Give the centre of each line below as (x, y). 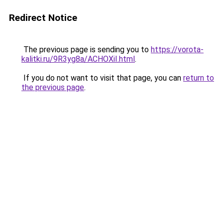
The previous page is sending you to (86, 50)
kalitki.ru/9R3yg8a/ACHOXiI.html (78, 59)
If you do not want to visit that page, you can (102, 78)
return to (199, 78)
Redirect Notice (43, 18)
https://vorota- (177, 50)
